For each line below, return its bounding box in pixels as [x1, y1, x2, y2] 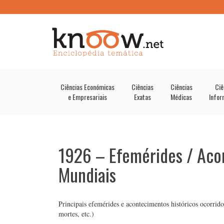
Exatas [133, 91, 151, 102]
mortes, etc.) [58, 209, 94, 218]
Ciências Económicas [60, 81, 114, 92]
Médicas [170, 91, 192, 102]
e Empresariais [67, 91, 107, 102]
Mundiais [58, 161, 116, 187]
